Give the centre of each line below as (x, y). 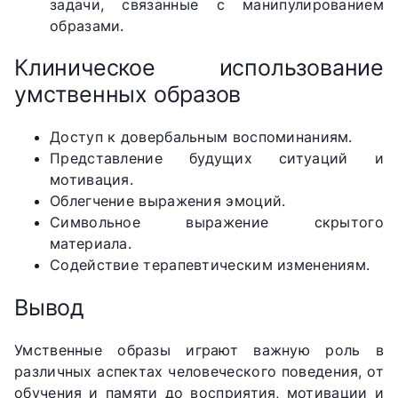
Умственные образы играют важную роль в (199, 350)
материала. (91, 244)
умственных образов (128, 95)
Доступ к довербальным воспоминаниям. (201, 137)
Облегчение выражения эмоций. (168, 201)
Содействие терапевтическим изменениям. (210, 265)
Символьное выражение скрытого (217, 223)
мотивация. (92, 180)
